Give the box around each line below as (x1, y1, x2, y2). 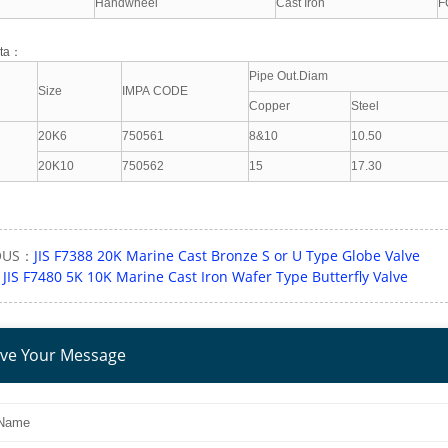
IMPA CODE (122, 83, 188, 98)
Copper (249, 98, 290, 113)
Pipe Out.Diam (249, 68, 328, 83)
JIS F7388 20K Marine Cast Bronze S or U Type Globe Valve (34, 245, 420, 265)
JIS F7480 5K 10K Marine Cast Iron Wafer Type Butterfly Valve (3, 266, 408, 286)
